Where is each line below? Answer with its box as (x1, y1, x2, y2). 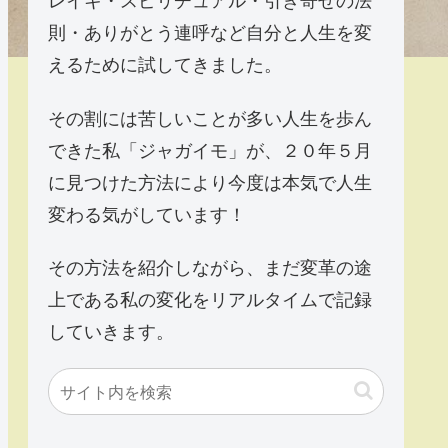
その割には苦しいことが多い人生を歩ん (48, 103, 372, 130)
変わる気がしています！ (48, 199, 246, 226)
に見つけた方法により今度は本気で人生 (48, 167, 372, 194)
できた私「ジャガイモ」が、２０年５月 (48, 135, 372, 162)
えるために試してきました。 (48, 50, 282, 77)
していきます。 (48, 317, 174, 344)
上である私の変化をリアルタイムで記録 (48, 285, 372, 312)
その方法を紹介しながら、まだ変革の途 (48, 253, 372, 280)
